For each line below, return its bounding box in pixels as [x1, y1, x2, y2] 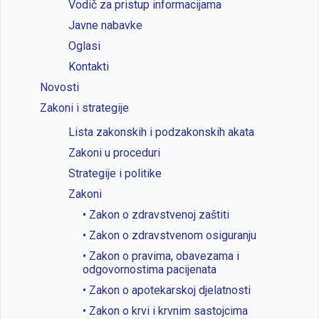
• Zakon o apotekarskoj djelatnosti [83, 283, 251, 297]
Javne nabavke [68, 19, 142, 32]
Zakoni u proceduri [68, 146, 160, 159]
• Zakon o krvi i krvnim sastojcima [83, 304, 248, 318]
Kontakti [68, 60, 109, 73]
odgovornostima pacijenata [83, 263, 216, 276]
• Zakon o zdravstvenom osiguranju [83, 229, 256, 242]
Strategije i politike [68, 167, 162, 180]
